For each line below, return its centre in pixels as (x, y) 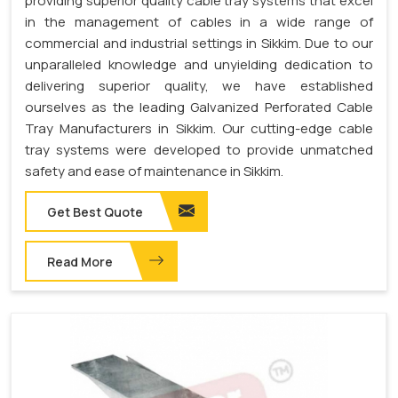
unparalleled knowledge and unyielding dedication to (199, 64)
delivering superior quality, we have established (199, 85)
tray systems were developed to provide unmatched (199, 149)
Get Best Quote (95, 211)
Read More (80, 261)
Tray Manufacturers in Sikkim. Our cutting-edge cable (199, 128)
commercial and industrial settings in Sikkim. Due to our (199, 43)
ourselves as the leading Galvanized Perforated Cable (199, 107)
